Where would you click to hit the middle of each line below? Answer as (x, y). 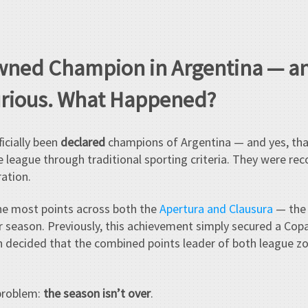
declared (83, 142)
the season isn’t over (97, 293)
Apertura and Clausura (216, 209)
